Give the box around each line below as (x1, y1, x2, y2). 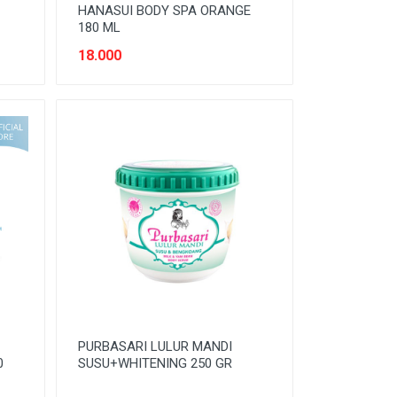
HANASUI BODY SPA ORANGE (77, 3, 251, 19)
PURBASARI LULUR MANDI (77, 338, 232, 354)
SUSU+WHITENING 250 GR (77, 354, 232, 371)
